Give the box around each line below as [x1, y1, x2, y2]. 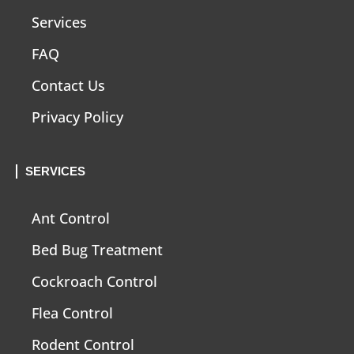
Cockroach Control [32, 272, 157, 292]
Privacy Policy [32, 107, 123, 127]
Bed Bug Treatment [32, 240, 163, 260]
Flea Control [32, 303, 113, 323]
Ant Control [32, 209, 110, 228]
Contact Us [32, 76, 105, 96]
